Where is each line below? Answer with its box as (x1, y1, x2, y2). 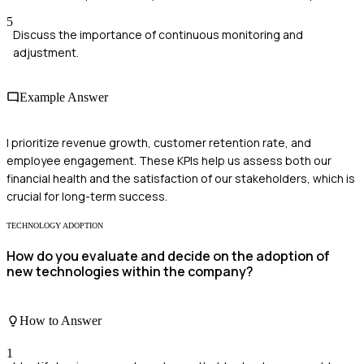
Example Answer (19, 90, 108, 105)
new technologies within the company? (6, 262, 253, 280)
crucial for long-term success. (6, 188, 167, 204)
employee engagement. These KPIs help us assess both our (6, 152, 331, 168)
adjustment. (13, 45, 79, 61)
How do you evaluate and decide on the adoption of (6, 246, 330, 265)
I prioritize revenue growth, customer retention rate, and (6, 134, 311, 150)
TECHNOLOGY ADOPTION (6, 220, 103, 230)
